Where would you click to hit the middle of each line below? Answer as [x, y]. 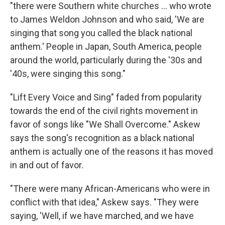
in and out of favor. [47, 165]
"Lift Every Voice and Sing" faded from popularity [106, 97]
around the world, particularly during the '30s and [106, 60]
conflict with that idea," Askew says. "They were [104, 202]
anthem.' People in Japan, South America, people [106, 46]
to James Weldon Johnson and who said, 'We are [107, 19]
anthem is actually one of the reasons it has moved [111, 151]
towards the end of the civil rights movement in [104, 111]
